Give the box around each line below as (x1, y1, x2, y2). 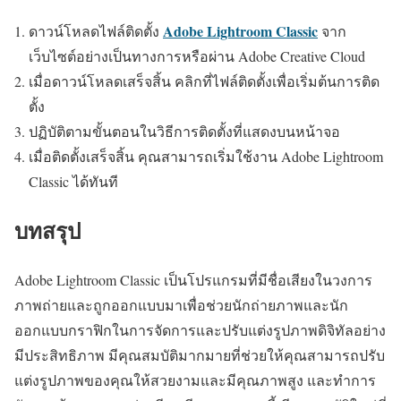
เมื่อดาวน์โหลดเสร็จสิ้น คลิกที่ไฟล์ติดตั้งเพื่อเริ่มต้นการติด (29, 72, 380, 90)
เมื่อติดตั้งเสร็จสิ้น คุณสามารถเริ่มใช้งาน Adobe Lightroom (29, 147, 383, 166)
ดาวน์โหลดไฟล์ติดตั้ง (29, 21, 163, 40)
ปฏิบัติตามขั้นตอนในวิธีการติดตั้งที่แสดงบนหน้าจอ (29, 122, 340, 141)
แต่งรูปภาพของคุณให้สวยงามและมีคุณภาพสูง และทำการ (14, 370, 376, 389)
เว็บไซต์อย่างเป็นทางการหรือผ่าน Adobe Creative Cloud (29, 47, 365, 65)
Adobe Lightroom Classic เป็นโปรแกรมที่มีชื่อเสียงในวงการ (14, 269, 372, 289)
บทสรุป (14, 214, 81, 246)
